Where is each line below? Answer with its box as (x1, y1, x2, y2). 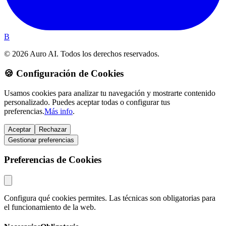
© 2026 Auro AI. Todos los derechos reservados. (4, 49, 159, 59)
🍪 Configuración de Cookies (4, 68, 124, 79)
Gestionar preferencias (8, 136, 74, 144)
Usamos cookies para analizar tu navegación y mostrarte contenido (4, 88, 215, 97)
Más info (44, 106, 73, 116)
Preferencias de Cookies (4, 154, 101, 165)
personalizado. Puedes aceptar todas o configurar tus (4, 97, 170, 106)
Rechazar (39, 125, 67, 133)
